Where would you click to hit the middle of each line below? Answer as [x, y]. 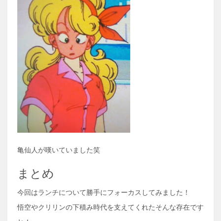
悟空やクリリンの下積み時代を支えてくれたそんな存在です [110, 207]
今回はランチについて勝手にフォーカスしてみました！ [104, 192]
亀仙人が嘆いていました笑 [59, 150]
